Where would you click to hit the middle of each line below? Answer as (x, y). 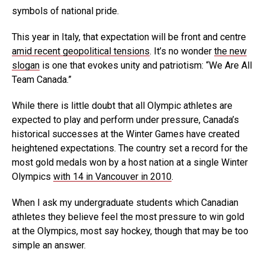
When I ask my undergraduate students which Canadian (125, 203)
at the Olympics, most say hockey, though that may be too (130, 231)
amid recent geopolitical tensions (81, 51)
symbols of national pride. (65, 11)
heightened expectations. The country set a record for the (130, 148)
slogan (26, 66)
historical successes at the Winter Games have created (126, 134)
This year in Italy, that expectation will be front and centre (129, 37)
